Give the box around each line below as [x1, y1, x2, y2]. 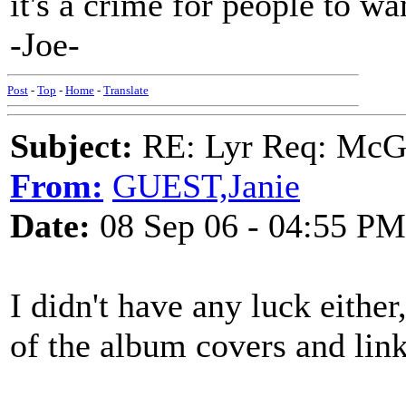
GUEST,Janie [112, 167, 300, 205]
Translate [103, 83, 149, 97]
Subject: [10, 127, 133, 165]
